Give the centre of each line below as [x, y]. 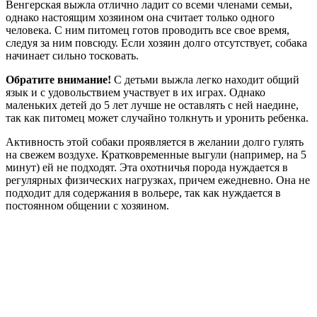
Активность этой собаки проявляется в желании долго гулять [155, 142]
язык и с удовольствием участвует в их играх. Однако [136, 93]
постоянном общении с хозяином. [87, 206]
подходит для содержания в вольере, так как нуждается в [143, 193]
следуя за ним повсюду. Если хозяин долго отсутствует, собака [156, 43]
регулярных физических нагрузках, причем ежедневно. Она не [158, 180]
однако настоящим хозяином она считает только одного [140, 18]
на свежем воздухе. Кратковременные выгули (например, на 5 [156, 155]
